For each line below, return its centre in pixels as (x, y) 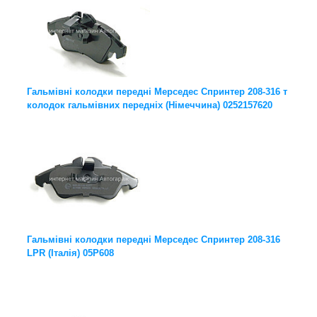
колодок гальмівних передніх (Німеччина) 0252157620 (150, 105)
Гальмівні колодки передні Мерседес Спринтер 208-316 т (157, 92)
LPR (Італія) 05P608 (70, 253)
